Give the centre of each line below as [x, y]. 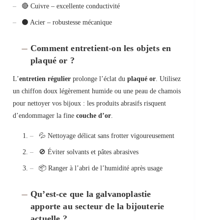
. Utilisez [168, 79]
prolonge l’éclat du [99, 79]
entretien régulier [45, 79]
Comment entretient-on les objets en [101, 48]
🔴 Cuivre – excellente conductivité [71, 6]
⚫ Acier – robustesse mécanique [67, 23]
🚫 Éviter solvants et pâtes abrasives [89, 152]
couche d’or [94, 116]
